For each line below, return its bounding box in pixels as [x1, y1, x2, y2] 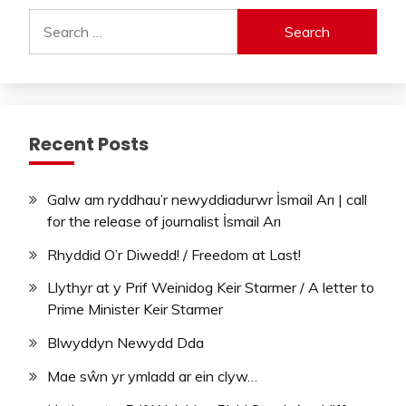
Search [28, 9, 73, 28]
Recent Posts [29, 130, 149, 157]
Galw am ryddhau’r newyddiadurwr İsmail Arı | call [47, 189, 367, 208]
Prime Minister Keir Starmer [47, 300, 223, 319]
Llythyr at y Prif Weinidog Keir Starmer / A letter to [47, 278, 374, 297]
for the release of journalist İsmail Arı [47, 211, 281, 230]
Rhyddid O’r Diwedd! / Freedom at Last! [47, 245, 301, 264]
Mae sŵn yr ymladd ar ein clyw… [47, 367, 257, 385]
